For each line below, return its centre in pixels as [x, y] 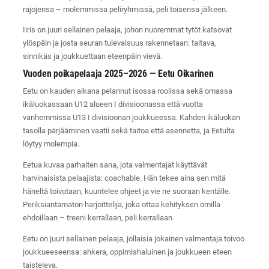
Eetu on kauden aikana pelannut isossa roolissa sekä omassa [127, 91]
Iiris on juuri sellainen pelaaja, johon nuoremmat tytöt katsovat [127, 30]
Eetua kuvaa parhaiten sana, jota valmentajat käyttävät [115, 165]
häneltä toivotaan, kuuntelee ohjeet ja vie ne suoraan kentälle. [126, 192]
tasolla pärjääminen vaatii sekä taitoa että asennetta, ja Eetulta [128, 131]
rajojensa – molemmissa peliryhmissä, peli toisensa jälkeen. [125, 9]
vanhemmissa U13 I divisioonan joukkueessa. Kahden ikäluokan [131, 118]
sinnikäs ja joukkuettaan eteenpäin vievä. [92, 56]
